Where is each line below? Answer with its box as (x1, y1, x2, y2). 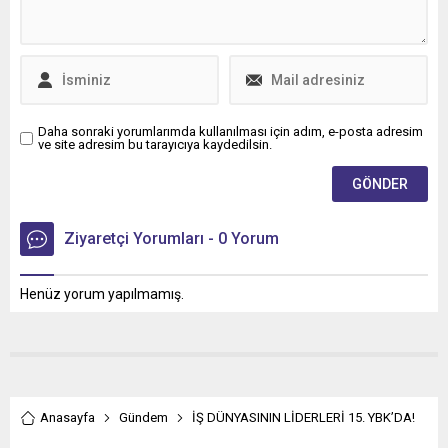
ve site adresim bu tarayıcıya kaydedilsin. (38, 137, 272, 152)
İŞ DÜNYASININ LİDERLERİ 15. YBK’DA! (192, 410, 415, 425)
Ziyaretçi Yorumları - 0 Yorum (64, 229, 279, 248)
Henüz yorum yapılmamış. (20, 286, 184, 302)
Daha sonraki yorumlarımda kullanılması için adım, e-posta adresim (38, 124, 423, 139)
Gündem (119, 410, 168, 425)
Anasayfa (40, 410, 95, 425)
